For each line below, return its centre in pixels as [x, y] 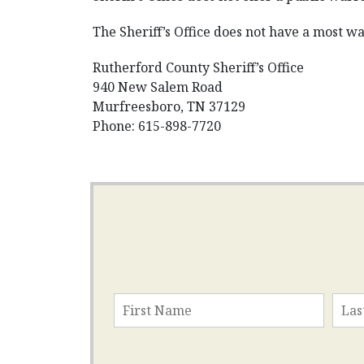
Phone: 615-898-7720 [157, 126]
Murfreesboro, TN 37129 [169, 106]
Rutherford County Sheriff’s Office [198, 67]
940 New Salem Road [158, 87]
